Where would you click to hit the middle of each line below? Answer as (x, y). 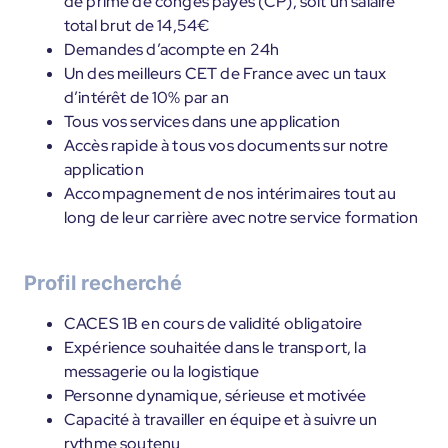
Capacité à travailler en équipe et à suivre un (221, 419)
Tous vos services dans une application (202, 121)
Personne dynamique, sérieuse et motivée (215, 395)
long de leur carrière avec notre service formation (241, 217)
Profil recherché (103, 283)
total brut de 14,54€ (137, 25)
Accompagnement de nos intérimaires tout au (230, 193)
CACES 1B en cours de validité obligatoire (213, 323)
